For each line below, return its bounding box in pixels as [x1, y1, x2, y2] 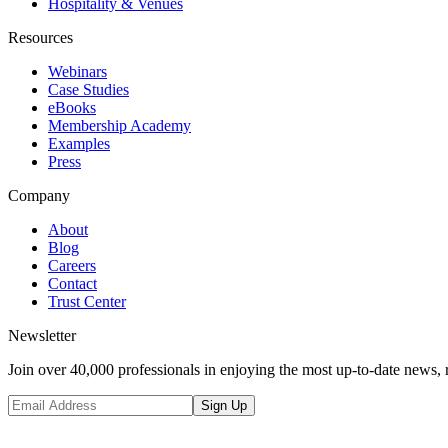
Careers [48, 256, 96, 274]
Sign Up [201, 397, 247, 413]
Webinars [48, 62, 107, 80]
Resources [8, 28, 73, 46]
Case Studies [48, 80, 129, 98]
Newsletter [8, 326, 76, 344]
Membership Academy [48, 116, 191, 134]
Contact [48, 274, 97, 292]
